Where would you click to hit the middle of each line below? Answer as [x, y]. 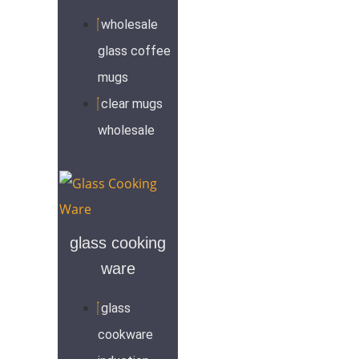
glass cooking [118, 242]
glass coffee [134, 50]
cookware [125, 334]
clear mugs [132, 103]
